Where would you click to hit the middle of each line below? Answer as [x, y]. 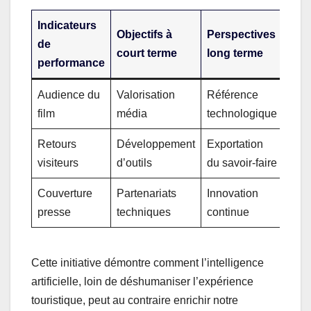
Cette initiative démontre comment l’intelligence [148, 262]
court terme [147, 53]
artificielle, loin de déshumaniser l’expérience [142, 281]
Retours [57, 144]
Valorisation [146, 94]
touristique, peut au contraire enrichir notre [135, 300]
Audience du [69, 94]
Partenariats [146, 193]
